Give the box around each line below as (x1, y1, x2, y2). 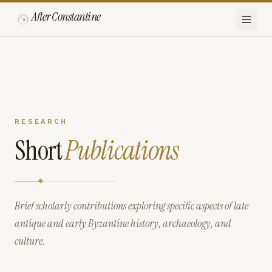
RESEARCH (15, 118, 68, 126)
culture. (15, 234, 45, 248)
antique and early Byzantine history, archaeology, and (15, 216, 231, 231)
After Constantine (32, 8, 101, 24)
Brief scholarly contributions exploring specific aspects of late (15, 199, 248, 213)
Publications (65, 133, 179, 168)
